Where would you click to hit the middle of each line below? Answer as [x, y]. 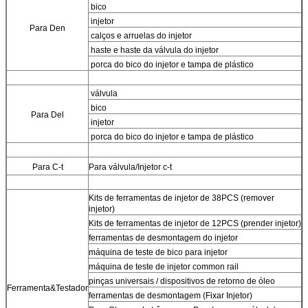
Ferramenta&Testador [47, 288]
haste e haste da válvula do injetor [154, 50]
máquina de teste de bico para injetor [158, 252]
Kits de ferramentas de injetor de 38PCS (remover [181, 198]
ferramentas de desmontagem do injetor [163, 238]
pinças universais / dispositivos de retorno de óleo [182, 281]
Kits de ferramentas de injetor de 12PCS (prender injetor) [195, 223]
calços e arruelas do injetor [140, 35]
